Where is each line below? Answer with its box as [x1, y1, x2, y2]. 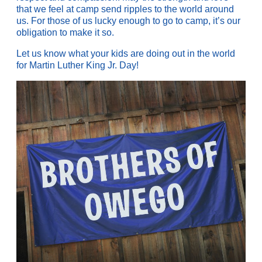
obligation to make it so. [16, 27, 114, 38]
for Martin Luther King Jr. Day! [16, 60, 139, 71]
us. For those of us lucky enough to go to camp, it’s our [16, 16, 240, 26]
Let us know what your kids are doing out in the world [16, 49, 235, 59]
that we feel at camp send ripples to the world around [16, 4, 234, 15]
